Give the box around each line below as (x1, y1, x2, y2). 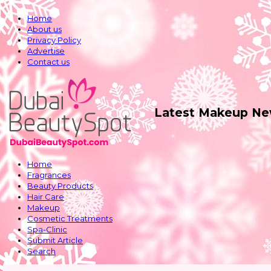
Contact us (27, 57, 70, 67)
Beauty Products (27, 181, 93, 191)
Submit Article (27, 235, 83, 245)
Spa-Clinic (27, 224, 67, 234)
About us (27, 24, 62, 34)
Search (27, 246, 56, 256)
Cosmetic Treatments (27, 214, 113, 223)
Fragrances (27, 170, 71, 180)
